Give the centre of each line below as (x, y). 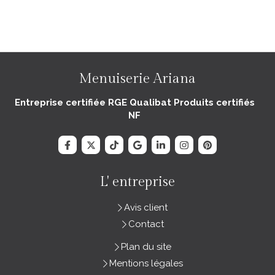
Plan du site (146, 247)
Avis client (146, 208)
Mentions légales (146, 264)
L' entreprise (137, 182)
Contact (146, 224)
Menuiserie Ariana (137, 79)
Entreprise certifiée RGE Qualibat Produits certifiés (134, 103)
